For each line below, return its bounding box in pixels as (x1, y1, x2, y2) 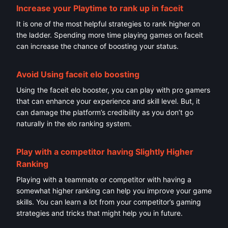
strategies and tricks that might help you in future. (16, 209, 185, 218)
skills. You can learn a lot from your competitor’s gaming (16, 197, 201, 207)
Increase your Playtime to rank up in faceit (16, 3, 183, 14)
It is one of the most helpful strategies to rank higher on (16, 19, 200, 28)
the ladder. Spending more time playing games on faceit (16, 31, 203, 40)
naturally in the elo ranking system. (16, 119, 132, 128)
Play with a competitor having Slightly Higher (16, 147, 193, 157)
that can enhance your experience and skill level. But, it (16, 97, 200, 106)
